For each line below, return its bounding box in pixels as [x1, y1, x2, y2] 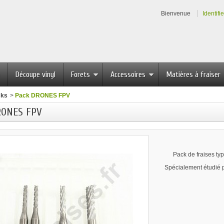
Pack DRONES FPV [14, 92, 70, 99]
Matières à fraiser [166, 70, 220, 79]
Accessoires [110, 70, 145, 79]
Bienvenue [161, 10, 190, 17]
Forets [71, 70, 90, 79]
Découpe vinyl [15, 70, 55, 79]
